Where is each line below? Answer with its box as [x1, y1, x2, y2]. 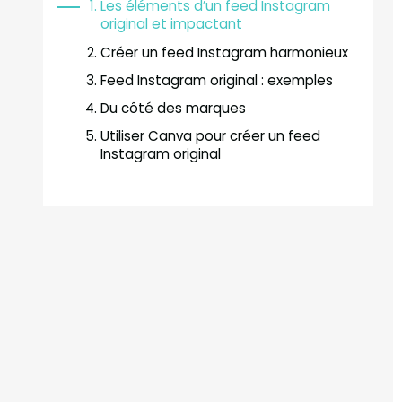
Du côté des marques [100, 99, 246, 118]
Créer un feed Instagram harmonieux [100, 42, 348, 62]
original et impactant [100, 14, 242, 34]
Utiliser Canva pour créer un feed [100, 127, 320, 146]
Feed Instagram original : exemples [100, 70, 333, 90]
